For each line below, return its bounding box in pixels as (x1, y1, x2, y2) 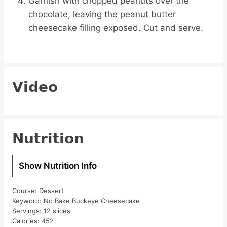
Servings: (12, 207, 44, 215)
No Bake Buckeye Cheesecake (44, 197, 140, 205)
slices (53, 207, 70, 215)
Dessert (39, 186, 64, 195)
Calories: (12, 217, 42, 225)
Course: (12, 186, 39, 195)
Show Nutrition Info (19, 161, 97, 171)
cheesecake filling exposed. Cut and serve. (28, 23, 203, 33)
